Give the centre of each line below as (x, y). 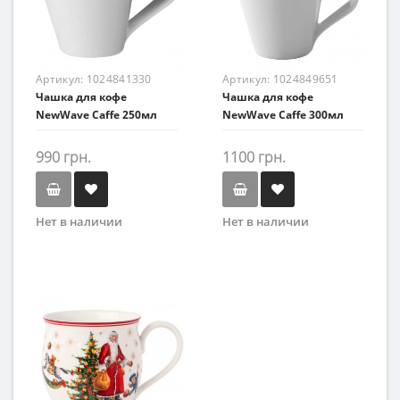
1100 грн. (254, 157)
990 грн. (63, 157)
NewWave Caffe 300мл (283, 115)
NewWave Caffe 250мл (96, 115)
